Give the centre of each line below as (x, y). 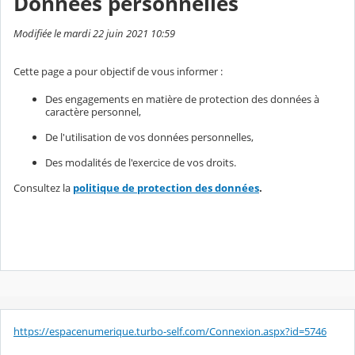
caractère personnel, (93, 111)
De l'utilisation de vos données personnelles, (149, 137)
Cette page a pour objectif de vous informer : (118, 71)
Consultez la (43, 187)
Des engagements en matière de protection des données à (182, 99)
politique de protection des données (166, 187)
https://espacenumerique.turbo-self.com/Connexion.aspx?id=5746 (170, 331)
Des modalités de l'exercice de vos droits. (141, 162)
